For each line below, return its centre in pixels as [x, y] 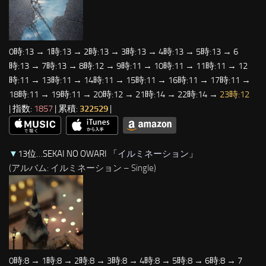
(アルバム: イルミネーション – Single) [83, 168]
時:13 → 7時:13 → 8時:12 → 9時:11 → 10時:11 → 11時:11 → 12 [128, 66]
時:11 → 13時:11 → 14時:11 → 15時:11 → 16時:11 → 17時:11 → [130, 80]
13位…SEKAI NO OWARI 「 [68, 154]
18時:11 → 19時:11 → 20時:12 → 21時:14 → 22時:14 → [114, 95]
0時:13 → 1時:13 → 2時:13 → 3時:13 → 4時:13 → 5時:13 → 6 [123, 52]
